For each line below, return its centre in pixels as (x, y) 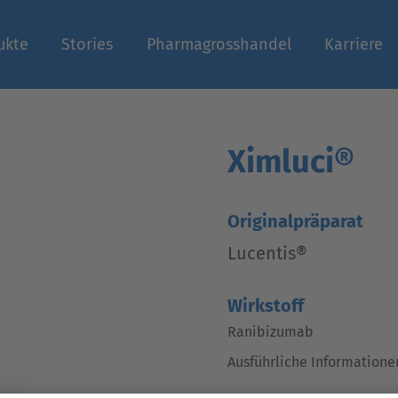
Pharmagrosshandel (219, 44)
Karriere (354, 44)
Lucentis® (267, 253)
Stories (88, 44)
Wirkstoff (266, 306)
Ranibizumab (271, 332)
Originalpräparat (295, 221)
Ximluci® (291, 162)
